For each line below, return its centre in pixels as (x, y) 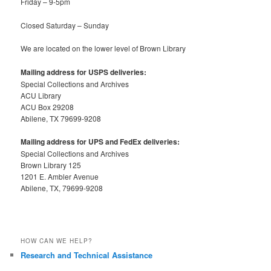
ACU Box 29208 (47, 106)
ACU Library (41, 95)
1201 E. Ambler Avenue (60, 177)
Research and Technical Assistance (87, 255)
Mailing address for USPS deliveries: (84, 72)
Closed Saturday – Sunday (65, 25)
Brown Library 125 (51, 165)
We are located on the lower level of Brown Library (103, 48)
